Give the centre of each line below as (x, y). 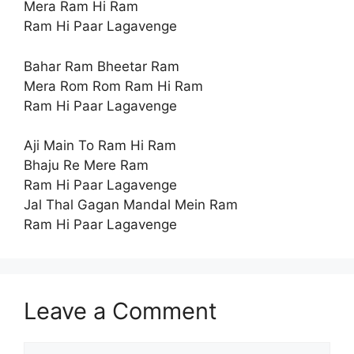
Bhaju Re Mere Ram (86, 166)
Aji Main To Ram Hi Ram (100, 146)
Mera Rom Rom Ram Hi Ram (113, 86)
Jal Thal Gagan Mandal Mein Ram (131, 205)
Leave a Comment (121, 311)
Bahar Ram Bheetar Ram (102, 66)
